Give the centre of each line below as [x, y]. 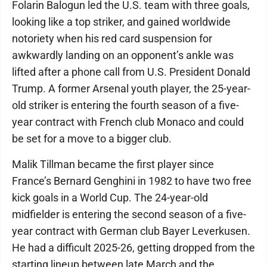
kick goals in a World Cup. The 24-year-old [110, 198]
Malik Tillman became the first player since [113, 164]
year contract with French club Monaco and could [128, 122]
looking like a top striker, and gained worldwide [121, 22]
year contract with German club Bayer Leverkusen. [131, 231]
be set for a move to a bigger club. [92, 139]
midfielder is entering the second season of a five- [129, 214]
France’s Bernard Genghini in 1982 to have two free [132, 181]
